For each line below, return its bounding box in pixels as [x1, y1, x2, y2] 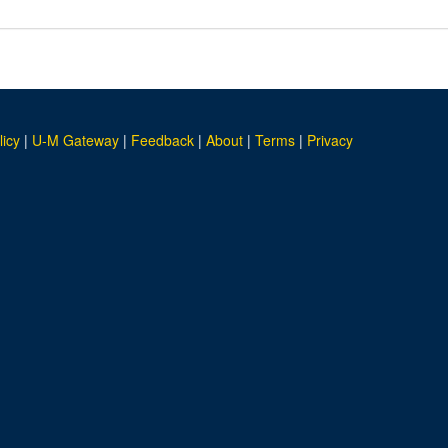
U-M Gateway [32, 129, 119, 150]
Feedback [131, 129, 194, 150]
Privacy [307, 129, 353, 150]
